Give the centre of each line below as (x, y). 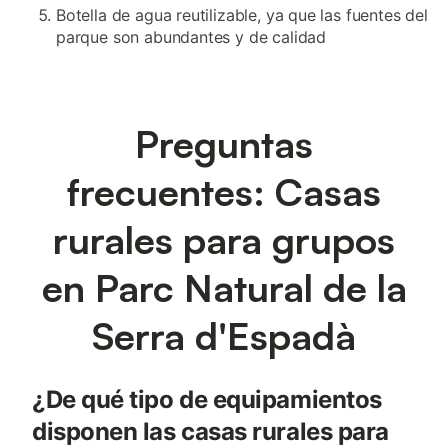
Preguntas (224, 143)
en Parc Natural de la (224, 287)
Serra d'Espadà (224, 335)
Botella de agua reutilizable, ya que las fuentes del (242, 15)
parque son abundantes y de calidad (191, 37)
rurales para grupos (224, 239)
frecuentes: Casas (224, 191)
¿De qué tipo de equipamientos (207, 399)
